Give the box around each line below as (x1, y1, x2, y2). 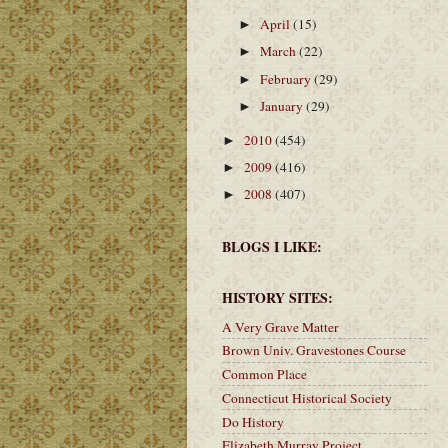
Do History (222, 412, 284, 431)
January (260, 96, 307, 115)
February (260, 69, 315, 88)
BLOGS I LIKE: (222, 236, 322, 258)
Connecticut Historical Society (222, 388, 392, 407)
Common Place (222, 365, 307, 383)
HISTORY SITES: (222, 287, 333, 309)
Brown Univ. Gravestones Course (222, 341, 406, 360)
